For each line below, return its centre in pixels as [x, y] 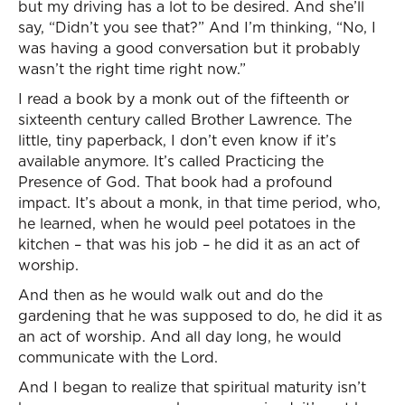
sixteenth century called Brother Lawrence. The [185, 119]
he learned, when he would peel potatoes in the [187, 223]
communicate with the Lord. [118, 357]
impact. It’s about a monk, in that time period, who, [199, 202]
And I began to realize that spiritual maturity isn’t [192, 387]
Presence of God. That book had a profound [175, 182]
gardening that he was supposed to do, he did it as [200, 316]
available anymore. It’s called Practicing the [171, 161]
